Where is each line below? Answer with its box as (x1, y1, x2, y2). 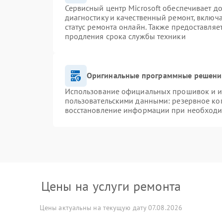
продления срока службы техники (64, 31, 186, 41)
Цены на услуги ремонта (41, 177, 181, 194)
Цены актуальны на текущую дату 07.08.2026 (39, 203, 183, 212)
